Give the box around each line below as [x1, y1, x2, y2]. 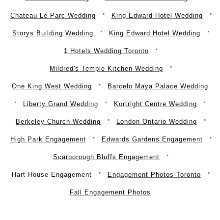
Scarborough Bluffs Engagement [53, 153, 160, 161]
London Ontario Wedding [116, 117, 197, 125]
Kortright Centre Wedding [114, 100, 197, 108]
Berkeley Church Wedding [16, 117, 101, 125]
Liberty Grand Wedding [23, 100, 98, 108]
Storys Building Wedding [12, 29, 93, 37]
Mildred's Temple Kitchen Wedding [50, 64, 163, 72]
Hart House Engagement [12, 170, 92, 178]
